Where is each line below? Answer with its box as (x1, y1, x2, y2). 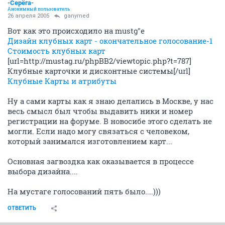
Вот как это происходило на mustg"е (8, 25, 145, 36)
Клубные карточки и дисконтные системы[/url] (8, 65, 190, 76)
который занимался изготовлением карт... (8, 136, 172, 146)
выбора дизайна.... (8, 166, 78, 176)
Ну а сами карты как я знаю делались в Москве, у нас (8, 95, 213, 106)
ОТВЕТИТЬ (8, 204, 36, 211)
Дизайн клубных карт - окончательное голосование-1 (8, 35, 212, 46)
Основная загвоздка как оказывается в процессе (8, 156, 194, 166)
